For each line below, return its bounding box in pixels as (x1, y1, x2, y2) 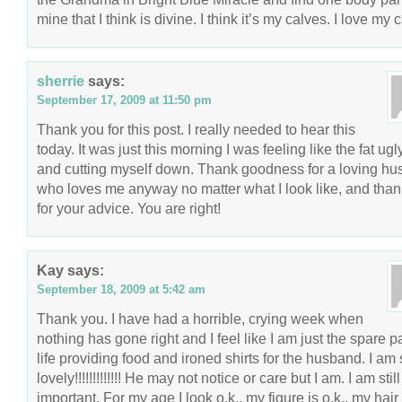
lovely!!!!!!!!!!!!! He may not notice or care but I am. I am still (37, 370, 400, 386)
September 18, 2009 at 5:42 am (37, 283, 205, 296)
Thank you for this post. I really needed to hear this (37, 121, 355, 137)
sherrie (37, 73, 84, 89)
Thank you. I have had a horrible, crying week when (37, 310, 363, 327)
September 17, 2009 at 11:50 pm (37, 93, 212, 107)
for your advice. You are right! (37, 200, 221, 216)
